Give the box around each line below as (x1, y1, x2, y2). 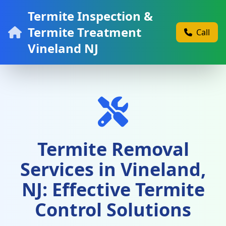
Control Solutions (35, 197, 191, 222)
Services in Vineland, (20, 157, 206, 182)
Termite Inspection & (28, 8, 153, 24)
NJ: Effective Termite (21, 177, 205, 202)
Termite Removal (37, 137, 189, 161)
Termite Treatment (28, 24, 141, 40)
